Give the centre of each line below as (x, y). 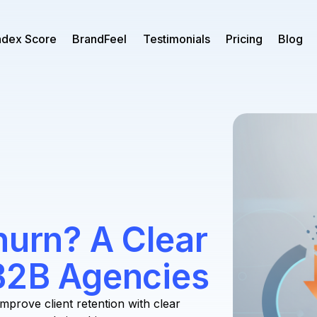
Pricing (244, 39)
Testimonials (176, 39)
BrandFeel (100, 39)
